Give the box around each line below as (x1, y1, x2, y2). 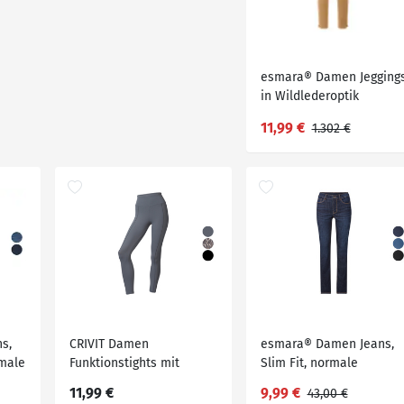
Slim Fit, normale (260, 355, 358, 371)
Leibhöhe (260, 374, 314, 390)
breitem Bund (69, 374, 148, 390)
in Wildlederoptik (260, 88, 359, 104)
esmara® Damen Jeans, (260, 336, 394, 352)
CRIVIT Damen (69, 336, 149, 352)
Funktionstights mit (69, 355, 179, 371)
